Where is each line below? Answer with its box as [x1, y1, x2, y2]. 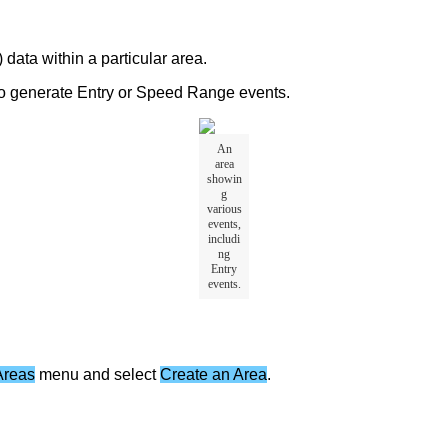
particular [101, 50, 167, 68]
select [114, 365, 156, 383]
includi [208, 231, 240, 246]
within [42, 50, 84, 68]
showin [206, 171, 242, 186]
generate [10, 84, 73, 102]
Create [160, 365, 208, 383]
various [206, 201, 242, 216]
